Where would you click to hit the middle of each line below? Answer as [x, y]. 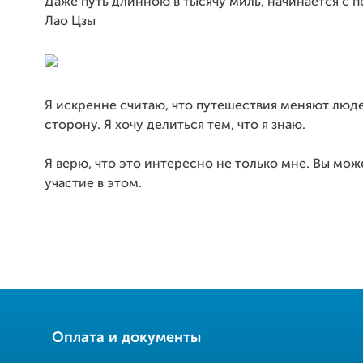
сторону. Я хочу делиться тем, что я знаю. [175, 126]
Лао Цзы [70, 22]
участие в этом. [96, 184]
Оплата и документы [126, 338]
